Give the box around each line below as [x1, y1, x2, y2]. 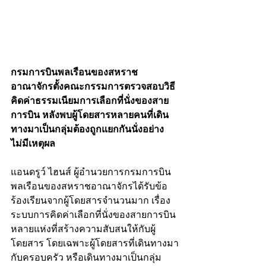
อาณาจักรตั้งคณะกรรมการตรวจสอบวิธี [11, 81, 175, 92]
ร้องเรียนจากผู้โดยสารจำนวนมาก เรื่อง [11, 195, 170, 206]
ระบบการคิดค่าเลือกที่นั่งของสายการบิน [11, 210, 176, 220]
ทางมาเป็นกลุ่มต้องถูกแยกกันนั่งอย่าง [11, 124, 164, 135]
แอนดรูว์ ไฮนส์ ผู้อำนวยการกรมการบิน [11, 167, 171, 178]
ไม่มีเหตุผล [11, 138, 55, 149]
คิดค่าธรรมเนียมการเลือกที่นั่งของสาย [11, 96, 169, 106]
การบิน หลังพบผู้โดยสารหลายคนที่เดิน [11, 110, 169, 121]
